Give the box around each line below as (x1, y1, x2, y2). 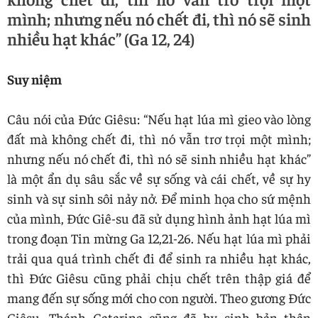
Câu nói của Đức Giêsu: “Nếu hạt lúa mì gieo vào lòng (7, 109, 311, 127)
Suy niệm (7, 70, 62, 87)
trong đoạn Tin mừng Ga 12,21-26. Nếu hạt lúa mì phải (7, 229, 311, 246)
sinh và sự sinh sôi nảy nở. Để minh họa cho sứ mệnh (7, 189, 311, 207)
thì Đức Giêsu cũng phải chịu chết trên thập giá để (7, 268, 311, 286)
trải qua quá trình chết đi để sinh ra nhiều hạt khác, (7, 248, 311, 266)
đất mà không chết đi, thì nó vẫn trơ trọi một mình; (7, 129, 311, 147)
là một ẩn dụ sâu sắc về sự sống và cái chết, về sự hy (7, 169, 311, 187)
